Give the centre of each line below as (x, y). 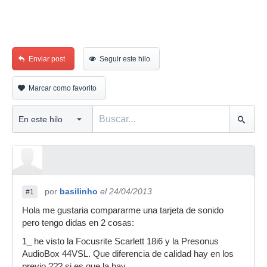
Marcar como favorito (63, 88)
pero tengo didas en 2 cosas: (78, 223)
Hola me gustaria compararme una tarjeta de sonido (123, 210)
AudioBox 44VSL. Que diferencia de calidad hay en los (128, 254)
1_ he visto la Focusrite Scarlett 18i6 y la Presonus (120, 241)
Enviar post (47, 59)
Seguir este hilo (125, 59)
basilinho (79, 191)
